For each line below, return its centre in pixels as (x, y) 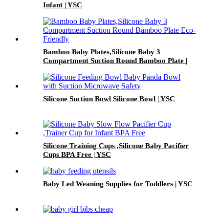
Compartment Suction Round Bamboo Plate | (115, 61)
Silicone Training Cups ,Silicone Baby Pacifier (116, 146)
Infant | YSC (63, 5)
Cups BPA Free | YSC (77, 155)
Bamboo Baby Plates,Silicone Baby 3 (102, 52)
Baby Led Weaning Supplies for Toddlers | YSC (118, 184)
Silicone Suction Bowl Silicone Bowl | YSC (109, 99)
